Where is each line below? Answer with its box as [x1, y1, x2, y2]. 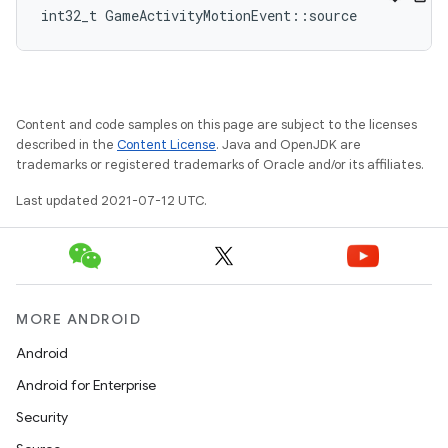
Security [16, 408, 68, 426]
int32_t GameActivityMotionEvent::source [41, 6, 357, 25]
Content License [117, 136, 216, 153]
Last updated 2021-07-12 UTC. [16, 192, 207, 209]
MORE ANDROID [16, 310, 141, 328]
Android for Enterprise [16, 376, 156, 394]
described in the [16, 136, 117, 153]
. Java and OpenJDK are [216, 136, 361, 153]
